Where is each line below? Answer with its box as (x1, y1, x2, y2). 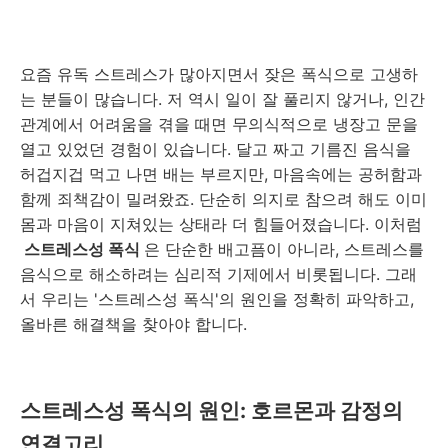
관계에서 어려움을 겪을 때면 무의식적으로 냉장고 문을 (20, 113, 418, 134)
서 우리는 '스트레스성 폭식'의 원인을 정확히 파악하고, (20, 288, 414, 309)
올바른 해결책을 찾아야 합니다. (20, 313, 247, 334)
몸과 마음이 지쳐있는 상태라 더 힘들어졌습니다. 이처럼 (20, 213, 422, 234)
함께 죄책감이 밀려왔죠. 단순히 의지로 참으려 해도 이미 (20, 188, 427, 209)
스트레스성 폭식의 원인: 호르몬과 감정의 (20, 397, 403, 423)
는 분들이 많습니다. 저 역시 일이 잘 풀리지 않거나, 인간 (20, 88, 425, 109)
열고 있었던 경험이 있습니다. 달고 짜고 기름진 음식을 (20, 138, 411, 159)
